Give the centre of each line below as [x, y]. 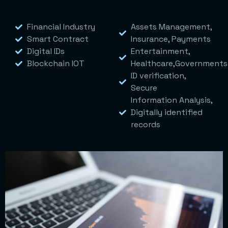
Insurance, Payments [170, 39]
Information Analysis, [171, 100]
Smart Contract [58, 39]
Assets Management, [171, 27]
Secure [144, 88]
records [145, 125]
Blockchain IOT [55, 64]
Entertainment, [160, 51]
